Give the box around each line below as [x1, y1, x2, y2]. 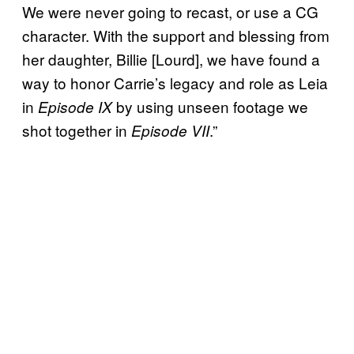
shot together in [22, 119, 131, 141]
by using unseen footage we [112, 95, 308, 117]
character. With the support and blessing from [22, 24, 330, 46]
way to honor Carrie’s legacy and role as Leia [22, 71, 328, 93]
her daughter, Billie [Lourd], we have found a [22, 47, 320, 70]
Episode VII [131, 119, 209, 141]
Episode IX [38, 96, 112, 117]
